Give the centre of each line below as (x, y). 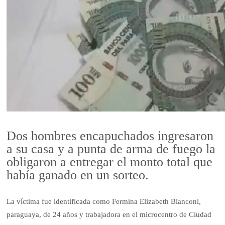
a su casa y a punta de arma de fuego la (111, 149)
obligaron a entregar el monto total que (110, 162)
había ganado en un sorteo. (78, 175)
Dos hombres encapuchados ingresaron (110, 136)
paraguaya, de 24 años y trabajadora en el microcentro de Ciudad (109, 214)
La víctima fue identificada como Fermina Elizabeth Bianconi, (104, 201)
